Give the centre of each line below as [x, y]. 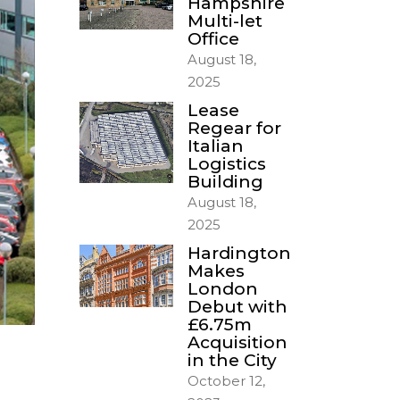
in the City [232, 360]
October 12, [226, 381]
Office [213, 39]
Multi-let [225, 21]
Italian [215, 146]
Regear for [234, 128]
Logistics [226, 164]
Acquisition [237, 342]
